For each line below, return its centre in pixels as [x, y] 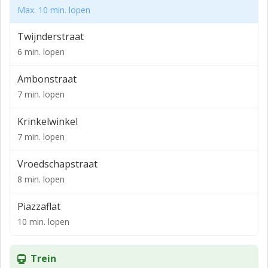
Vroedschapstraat [57, 164]
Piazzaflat [39, 206]
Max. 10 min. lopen [54, 10]
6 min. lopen [41, 52]
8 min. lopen [41, 179]
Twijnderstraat [51, 36]
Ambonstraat [47, 79]
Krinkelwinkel [48, 121]
